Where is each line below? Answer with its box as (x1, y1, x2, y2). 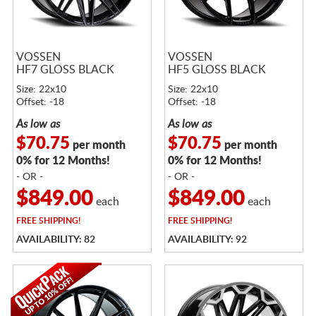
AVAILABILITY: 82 (16, 234, 95, 245)
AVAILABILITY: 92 (167, 234, 247, 245)
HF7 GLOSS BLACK (16, 63, 114, 75)
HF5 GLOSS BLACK (167, 63, 266, 75)
